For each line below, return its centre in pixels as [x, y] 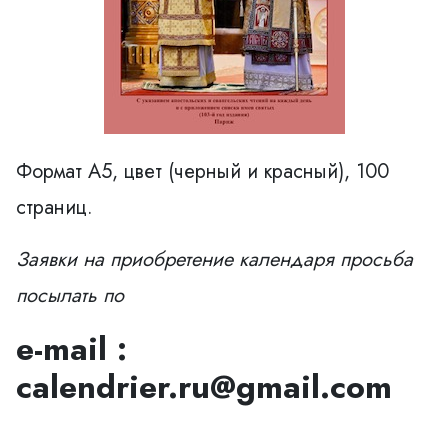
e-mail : [71, 348]
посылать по [70, 295]
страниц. [54, 207]
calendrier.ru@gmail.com [204, 386]
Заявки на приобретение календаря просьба [214, 259]
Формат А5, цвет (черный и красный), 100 [202, 171]
